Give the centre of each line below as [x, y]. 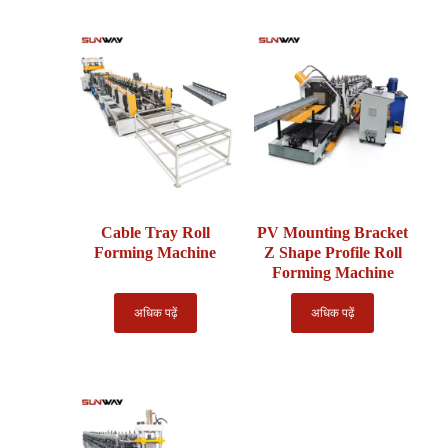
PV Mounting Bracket [333, 233]
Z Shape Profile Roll [332, 253]
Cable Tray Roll [155, 233]
